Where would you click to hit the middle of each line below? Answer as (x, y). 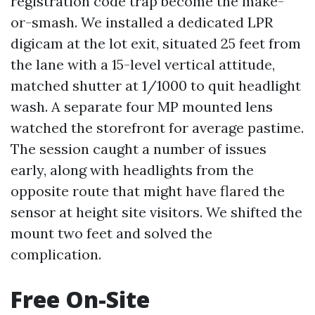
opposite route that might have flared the (148, 191)
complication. (56, 254)
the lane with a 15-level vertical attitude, (143, 64)
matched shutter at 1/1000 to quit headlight (156, 85)
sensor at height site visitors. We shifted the (156, 212)
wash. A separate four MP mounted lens (142, 107)
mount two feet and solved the (111, 233)
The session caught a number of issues (139, 149)
